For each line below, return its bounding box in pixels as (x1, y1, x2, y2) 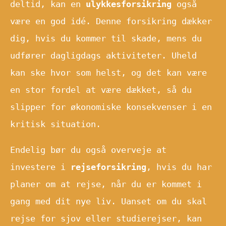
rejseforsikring (71, 161, 146, 172)
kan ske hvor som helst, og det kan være (10, 67, 207, 78)
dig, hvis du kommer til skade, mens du (10, 33, 202, 43)
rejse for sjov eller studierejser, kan (10, 213, 202, 223)
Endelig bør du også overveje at (10, 144, 166, 155)
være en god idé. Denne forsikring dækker (10, 16, 212, 26)
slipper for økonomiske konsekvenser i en (10, 101, 212, 112)
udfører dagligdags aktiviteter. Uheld (10, 50, 197, 61)
